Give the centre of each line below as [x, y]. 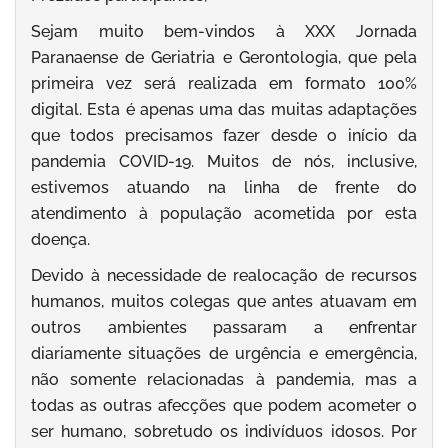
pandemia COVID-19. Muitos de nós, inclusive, [224, 162]
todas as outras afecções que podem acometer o [224, 406]
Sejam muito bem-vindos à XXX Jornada [224, 32]
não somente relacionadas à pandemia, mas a [224, 380]
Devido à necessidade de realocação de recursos [224, 276]
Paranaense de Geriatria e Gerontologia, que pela [224, 58]
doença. [60, 240]
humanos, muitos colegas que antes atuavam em [224, 302]
